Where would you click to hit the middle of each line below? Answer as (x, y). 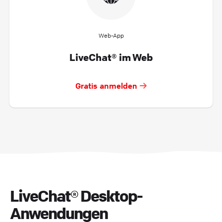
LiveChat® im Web (111, 57)
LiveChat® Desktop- (76, 196)
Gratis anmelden (106, 85)
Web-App (111, 35)
